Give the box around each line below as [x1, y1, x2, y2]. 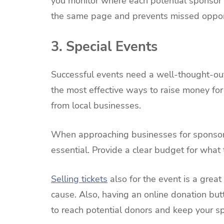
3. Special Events [51, 37, 157, 55]
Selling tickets [51, 172, 107, 185]
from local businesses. [51, 99, 141, 112]
